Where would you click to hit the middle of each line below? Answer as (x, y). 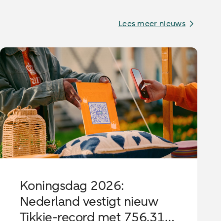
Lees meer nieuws (152, 23)
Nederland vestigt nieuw (89, 201)
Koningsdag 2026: (72, 185)
